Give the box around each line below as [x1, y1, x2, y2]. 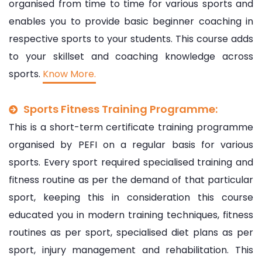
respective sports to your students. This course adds [9, 32, 253, 46]
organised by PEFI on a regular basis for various [9, 137, 253, 151]
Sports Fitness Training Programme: [23, 101, 218, 116]
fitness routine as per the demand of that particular [9, 173, 253, 187]
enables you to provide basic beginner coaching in [9, 14, 253, 28]
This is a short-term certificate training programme [9, 120, 253, 134]
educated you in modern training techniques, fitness [9, 208, 253, 222]
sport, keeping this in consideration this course [9, 190, 253, 204]
